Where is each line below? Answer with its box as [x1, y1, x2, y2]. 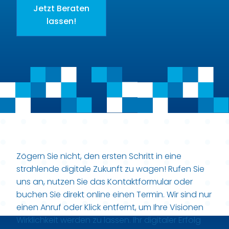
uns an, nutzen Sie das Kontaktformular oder [16, 176, 193, 188]
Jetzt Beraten [33, 2, 89, 14]
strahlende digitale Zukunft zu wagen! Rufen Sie [16, 163, 204, 175]
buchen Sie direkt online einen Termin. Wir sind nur [16, 189, 212, 201]
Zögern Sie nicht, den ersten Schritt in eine [16, 150, 181, 163]
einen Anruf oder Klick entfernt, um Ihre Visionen [16, 201, 203, 214]
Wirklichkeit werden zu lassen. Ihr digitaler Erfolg [16, 214, 201, 226]
